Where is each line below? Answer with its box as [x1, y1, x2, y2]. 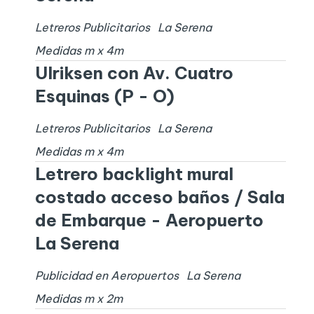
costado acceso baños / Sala [34, 186, 285, 208]
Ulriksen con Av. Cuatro [34, 62, 233, 84]
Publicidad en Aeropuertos [34, 268, 179, 283]
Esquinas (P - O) [34, 86, 175, 107]
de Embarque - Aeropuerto [34, 210, 264, 231]
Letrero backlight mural [34, 163, 233, 185]
